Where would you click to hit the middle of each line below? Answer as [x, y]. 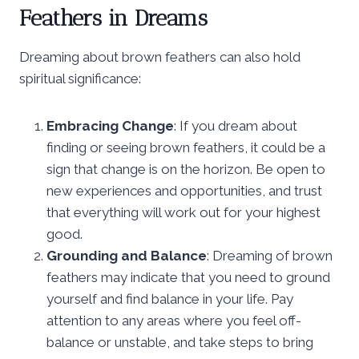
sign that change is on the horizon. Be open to [186, 169]
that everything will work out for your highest [184, 212]
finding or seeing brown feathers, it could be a [186, 147]
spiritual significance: [80, 78]
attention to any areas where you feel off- [174, 320]
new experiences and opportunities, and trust [184, 190]
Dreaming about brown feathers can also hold [160, 56]
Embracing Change [110, 125]
